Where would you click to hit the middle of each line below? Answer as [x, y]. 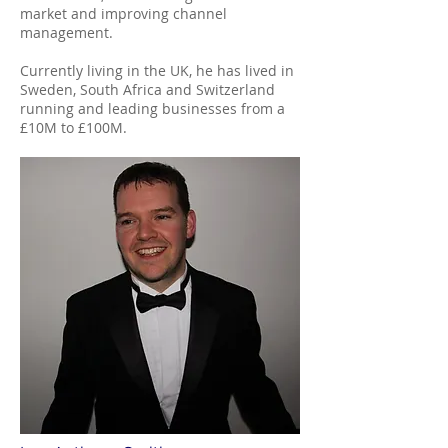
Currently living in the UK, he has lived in [157, 70]
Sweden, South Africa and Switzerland [147, 89]
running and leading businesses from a [152, 108]
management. [70, 32]
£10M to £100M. [73, 127]
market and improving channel [123, 13]
